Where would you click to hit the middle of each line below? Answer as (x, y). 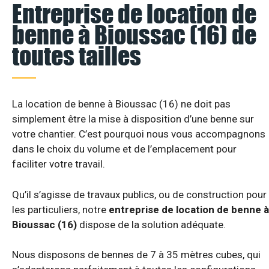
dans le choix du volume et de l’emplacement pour (124, 149)
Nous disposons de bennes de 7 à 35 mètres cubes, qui (136, 255)
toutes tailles (77, 56)
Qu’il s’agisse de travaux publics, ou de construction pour (139, 194)
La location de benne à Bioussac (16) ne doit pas (121, 104)
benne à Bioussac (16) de (134, 35)
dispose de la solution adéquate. (151, 224)
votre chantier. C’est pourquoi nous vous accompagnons (139, 134)
